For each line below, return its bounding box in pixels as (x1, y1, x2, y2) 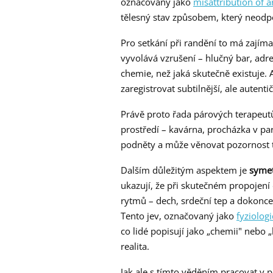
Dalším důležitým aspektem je (121, 164, 249, 177)
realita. (121, 240, 149, 253)
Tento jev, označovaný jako (121, 210, 236, 222)
